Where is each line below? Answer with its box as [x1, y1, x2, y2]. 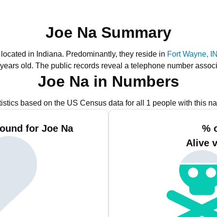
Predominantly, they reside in [66, 50, 167, 58]
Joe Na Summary [46, 24, 171, 41]
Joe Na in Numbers [38, 73, 179, 90]
